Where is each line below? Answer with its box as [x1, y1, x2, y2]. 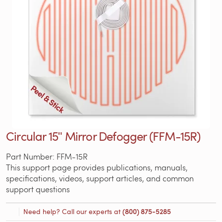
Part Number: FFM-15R [6, 151, 88, 162]
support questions [6, 183, 70, 194]
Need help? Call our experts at [23, 207, 122, 216]
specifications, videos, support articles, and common [6, 172, 194, 183]
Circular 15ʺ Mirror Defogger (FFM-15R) [6, 127, 201, 144]
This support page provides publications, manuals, [6, 162, 188, 172]
